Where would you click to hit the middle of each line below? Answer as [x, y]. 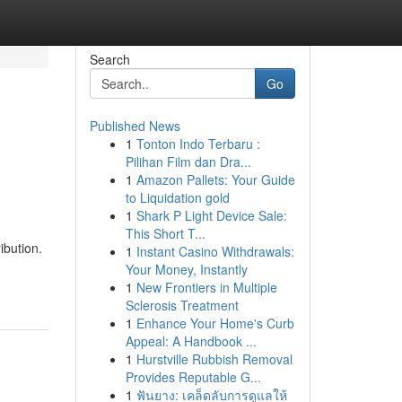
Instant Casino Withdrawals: [215, 251]
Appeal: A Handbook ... [191, 341]
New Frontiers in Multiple [206, 287]
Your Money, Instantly [186, 269]
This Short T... [165, 233]
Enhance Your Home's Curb [215, 323]
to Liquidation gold [177, 197]
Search [109, 59]
